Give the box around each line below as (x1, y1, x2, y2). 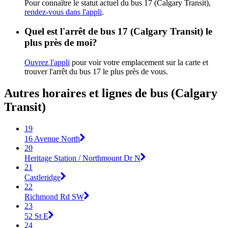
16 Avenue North (24, 134, 80, 143)
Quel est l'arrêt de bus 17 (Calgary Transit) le (24, 26, 212, 37)
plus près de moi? (24, 37, 97, 48)
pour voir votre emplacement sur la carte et (70, 58, 208, 67)
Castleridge (24, 173, 61, 182)
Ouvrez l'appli (24, 58, 70, 67)
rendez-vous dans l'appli (24, 7, 102, 16)
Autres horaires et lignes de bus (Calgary (4, 87, 217, 100)
